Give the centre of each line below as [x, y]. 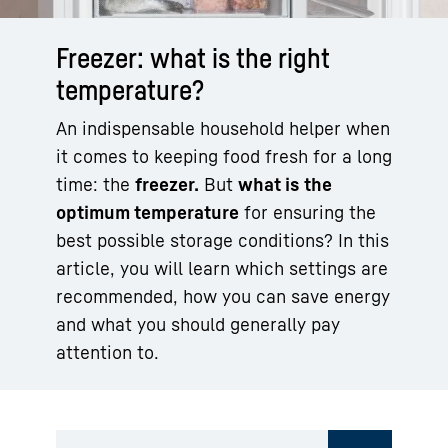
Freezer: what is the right [193, 57]
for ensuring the [307, 211]
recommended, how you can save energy [223, 295]
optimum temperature [147, 211]
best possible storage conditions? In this [222, 239]
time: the [95, 183]
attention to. [107, 351]
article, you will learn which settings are [222, 267]
